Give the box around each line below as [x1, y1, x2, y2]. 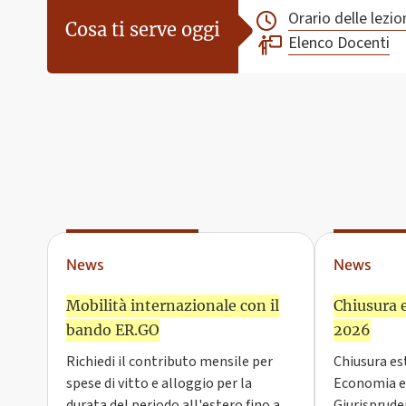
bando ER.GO [66, 321, 159, 340]
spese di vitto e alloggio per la [66, 373, 252, 394]
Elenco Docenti [288, 32, 390, 55]
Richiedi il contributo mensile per [66, 352, 273, 372]
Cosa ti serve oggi [65, 17, 220, 41]
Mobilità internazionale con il [66, 296, 279, 315]
